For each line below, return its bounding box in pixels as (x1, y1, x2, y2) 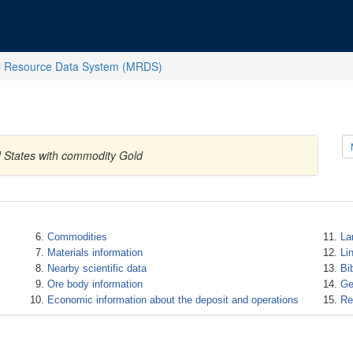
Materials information (46, 247, 143, 258)
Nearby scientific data (46, 262, 147, 274)
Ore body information (46, 278, 143, 290)
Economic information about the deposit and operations (46, 294, 299, 306)
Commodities (46, 231, 107, 243)
